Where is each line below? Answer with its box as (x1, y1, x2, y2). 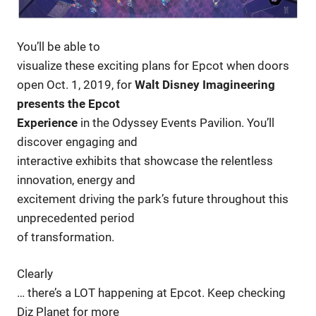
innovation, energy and (17, 172, 135, 187)
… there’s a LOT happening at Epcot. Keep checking (17, 286, 286, 300)
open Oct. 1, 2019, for (17, 77, 135, 92)
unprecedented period (17, 210, 135, 225)
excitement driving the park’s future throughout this (17, 191, 288, 206)
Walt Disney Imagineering (135, 77, 275, 92)
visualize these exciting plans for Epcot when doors (17, 58, 289, 73)
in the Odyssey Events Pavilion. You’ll (78, 115, 274, 130)
